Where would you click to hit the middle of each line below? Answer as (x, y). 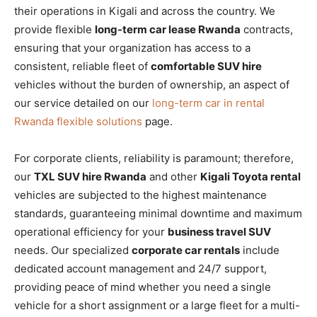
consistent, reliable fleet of (82, 66)
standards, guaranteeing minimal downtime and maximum (158, 213)
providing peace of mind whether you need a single (143, 287)
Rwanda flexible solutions (78, 121)
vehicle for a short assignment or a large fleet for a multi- (157, 305)
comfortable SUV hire (206, 66)
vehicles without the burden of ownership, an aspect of (152, 84)
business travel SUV (219, 231)
